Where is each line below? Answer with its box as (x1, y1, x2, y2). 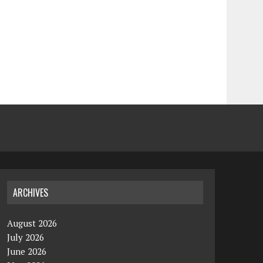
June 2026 (7, 245, 47, 257)
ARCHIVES (13, 186, 49, 200)
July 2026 (7, 231, 45, 243)
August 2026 (7, 217, 58, 229)
